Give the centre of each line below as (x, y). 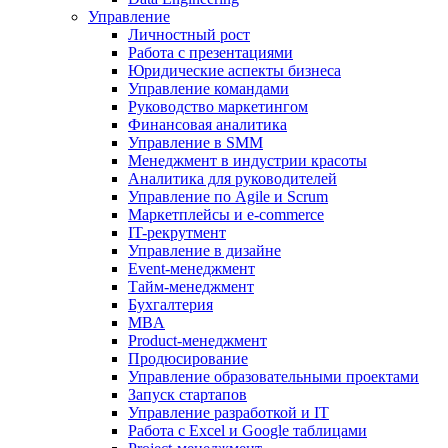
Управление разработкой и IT (228, 412)
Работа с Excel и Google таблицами (247, 430)
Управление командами (208, 88)
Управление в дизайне (204, 250)
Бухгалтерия (170, 304)
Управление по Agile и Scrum (228, 196)
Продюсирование (188, 358)
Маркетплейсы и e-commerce (226, 214)
